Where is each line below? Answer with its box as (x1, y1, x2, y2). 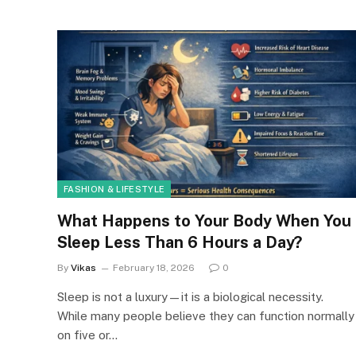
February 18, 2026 (113, 262, 195, 273)
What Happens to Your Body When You (57, 211, 351, 230)
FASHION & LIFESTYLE (64, 184, 165, 194)
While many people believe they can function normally (57, 309, 354, 323)
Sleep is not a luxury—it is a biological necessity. (57, 290, 323, 304)
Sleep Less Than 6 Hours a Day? (57, 233, 302, 252)
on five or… (57, 328, 118, 342)
